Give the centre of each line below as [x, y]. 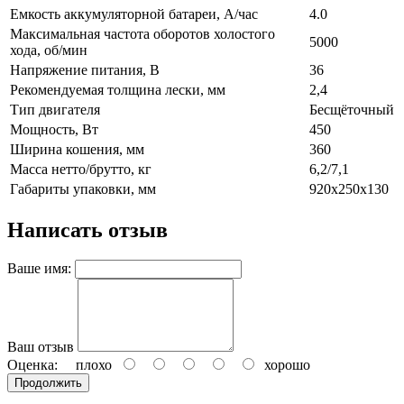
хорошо [284, 365]
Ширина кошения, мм [77, 149]
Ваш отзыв [41, 347]
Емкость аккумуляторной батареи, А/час [134, 14]
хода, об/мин [49, 50]
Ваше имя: [39, 269]
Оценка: [32, 365]
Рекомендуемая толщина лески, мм [118, 89]
